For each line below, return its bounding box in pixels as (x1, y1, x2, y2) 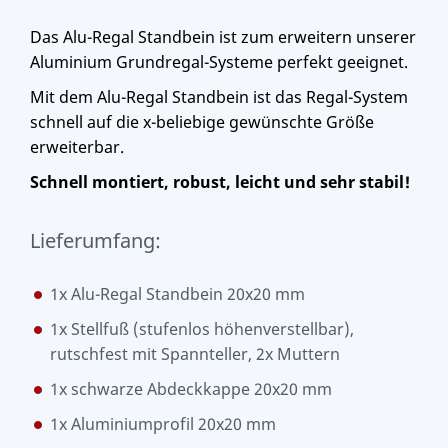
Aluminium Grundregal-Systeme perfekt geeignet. (30, 50, 408, 73)
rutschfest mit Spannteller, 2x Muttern (50, 342, 340, 365)
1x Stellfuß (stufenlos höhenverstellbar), (50, 317, 354, 340)
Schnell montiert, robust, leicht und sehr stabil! (30, 170, 410, 193)
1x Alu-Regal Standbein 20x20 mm (50, 282, 305, 305)
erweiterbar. (30, 135, 124, 158)
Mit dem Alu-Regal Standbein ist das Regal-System (30, 85, 408, 108)
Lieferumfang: (30, 226, 161, 254)
